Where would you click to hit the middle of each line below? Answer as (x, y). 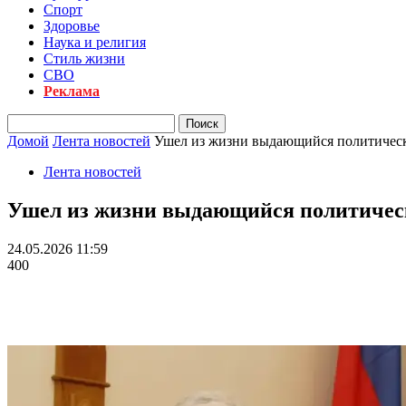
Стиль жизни (84, 58)
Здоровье (72, 26)
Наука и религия (95, 42)
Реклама (72, 91)
